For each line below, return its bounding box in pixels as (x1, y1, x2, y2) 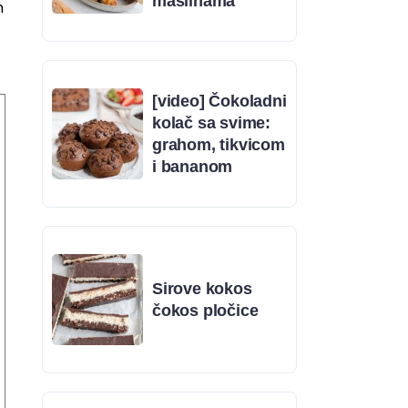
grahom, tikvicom (152, 135, 285, 154)
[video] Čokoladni (152, 91, 287, 110)
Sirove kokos (152, 279, 252, 298)
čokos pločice (152, 301, 259, 320)
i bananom (152, 157, 233, 176)
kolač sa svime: (152, 113, 271, 132)
